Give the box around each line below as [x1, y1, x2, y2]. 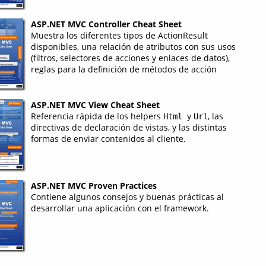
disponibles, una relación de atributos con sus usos [30, 40, 236, 52]
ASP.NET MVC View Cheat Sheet [30, 99, 160, 110]
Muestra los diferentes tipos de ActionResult [30, 29, 208, 41]
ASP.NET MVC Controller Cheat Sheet [30, 18, 182, 30]
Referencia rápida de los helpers [30, 110, 163, 122]
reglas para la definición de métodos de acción [30, 63, 217, 75]
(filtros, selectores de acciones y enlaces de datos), [30, 52, 230, 64]
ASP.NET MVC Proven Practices [30, 179, 157, 191]
